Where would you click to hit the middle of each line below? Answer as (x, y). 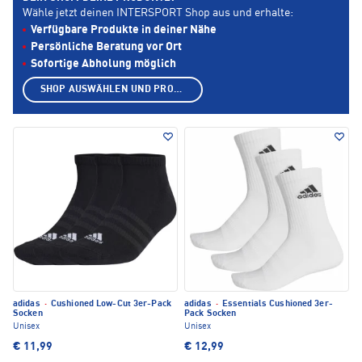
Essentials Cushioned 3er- (276, 305)
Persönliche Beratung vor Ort (106, 47)
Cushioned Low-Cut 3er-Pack (109, 305)
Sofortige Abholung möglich (103, 64)
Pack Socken (210, 314)
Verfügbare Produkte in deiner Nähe (124, 30)
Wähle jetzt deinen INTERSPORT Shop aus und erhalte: (158, 13)
